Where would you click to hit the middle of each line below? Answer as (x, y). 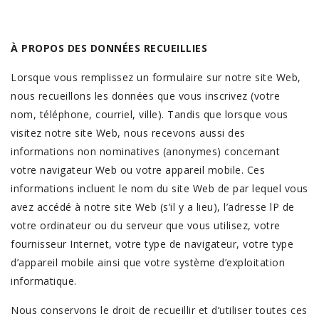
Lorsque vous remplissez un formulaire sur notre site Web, (156, 77)
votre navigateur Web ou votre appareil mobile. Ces (138, 170)
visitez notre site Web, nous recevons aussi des (128, 133)
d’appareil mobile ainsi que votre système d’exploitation (148, 262)
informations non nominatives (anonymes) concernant (145, 151)
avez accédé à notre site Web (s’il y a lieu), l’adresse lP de (153, 207)
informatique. (45, 281)
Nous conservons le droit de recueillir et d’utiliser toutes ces (159, 310)
